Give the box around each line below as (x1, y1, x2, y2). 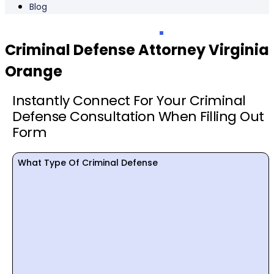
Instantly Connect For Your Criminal (12, 91, 246, 111)
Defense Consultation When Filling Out (12, 107, 264, 127)
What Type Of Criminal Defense (18, 156, 158, 169)
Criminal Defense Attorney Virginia (5, 40, 269, 61)
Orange (5, 61, 62, 82)
